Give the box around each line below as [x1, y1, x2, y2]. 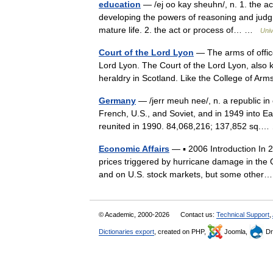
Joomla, [222, 228, 249, 235]
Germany [99, 96, 136, 105]
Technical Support [216, 211, 269, 218]
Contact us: [180, 211, 216, 218]
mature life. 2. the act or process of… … [99, 25, 260, 35]
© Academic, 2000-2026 [99, 211, 171, 218]
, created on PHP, [154, 228, 208, 235]
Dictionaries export [99, 228, 154, 235]
